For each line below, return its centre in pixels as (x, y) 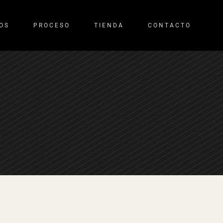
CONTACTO (169, 25)
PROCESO (52, 25)
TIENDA (109, 25)
